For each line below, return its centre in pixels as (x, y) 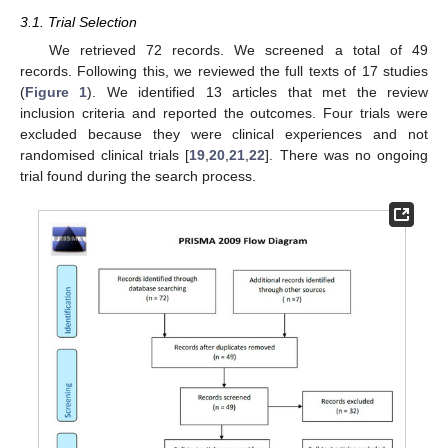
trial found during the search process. (138, 176)
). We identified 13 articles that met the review (258, 92)
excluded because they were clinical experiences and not (224, 134)
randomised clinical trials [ (105, 155)
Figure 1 (56, 92)
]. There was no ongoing (347, 155)
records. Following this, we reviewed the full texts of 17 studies (224, 71)
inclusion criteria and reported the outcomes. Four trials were (224, 113)
